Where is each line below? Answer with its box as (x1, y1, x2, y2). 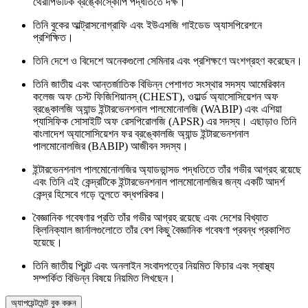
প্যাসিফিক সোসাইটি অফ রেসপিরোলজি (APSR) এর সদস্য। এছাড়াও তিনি (33, 115, 296, 128)
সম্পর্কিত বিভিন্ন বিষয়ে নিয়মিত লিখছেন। (33, 272, 175, 285)
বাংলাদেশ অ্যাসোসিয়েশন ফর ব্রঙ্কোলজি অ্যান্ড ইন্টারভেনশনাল (33, 128, 249, 140)
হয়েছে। (33, 236, 63, 249)
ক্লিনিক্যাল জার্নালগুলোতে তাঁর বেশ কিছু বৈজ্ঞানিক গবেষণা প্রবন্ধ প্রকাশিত (33, 224, 290, 236)
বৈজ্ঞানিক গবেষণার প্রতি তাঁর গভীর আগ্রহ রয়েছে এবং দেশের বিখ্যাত (33, 212, 268, 224)
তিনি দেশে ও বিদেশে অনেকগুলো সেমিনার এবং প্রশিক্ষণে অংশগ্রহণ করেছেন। (33, 55, 302, 67)
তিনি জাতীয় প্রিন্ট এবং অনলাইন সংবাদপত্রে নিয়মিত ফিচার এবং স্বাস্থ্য (33, 260, 274, 272)
